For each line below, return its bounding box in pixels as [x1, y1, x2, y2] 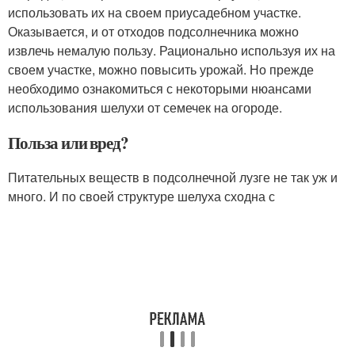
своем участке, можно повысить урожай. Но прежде [8, 60, 314, 79]
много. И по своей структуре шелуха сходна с [8, 187, 275, 206]
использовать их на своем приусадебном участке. [8, 3, 301, 22]
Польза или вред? [8, 131, 129, 155]
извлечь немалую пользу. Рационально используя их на [8, 41, 335, 60]
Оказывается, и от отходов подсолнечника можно [8, 22, 299, 41]
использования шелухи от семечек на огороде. [8, 98, 282, 117]
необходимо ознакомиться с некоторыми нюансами [8, 79, 311, 98]
